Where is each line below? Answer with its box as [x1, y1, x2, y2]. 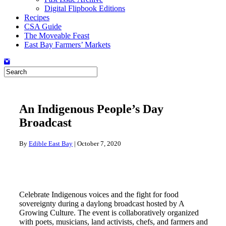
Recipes [24, 13, 49, 22]
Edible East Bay [29, 139, 73, 147]
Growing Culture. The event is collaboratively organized [19, 208, 199, 217]
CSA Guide [24, 22, 62, 31]
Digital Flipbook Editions [44, 4, 125, 13]
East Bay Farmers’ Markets [24, 40, 110, 49]
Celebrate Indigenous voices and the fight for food [19, 190, 179, 199]
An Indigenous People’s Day [19, 102, 163, 116]
